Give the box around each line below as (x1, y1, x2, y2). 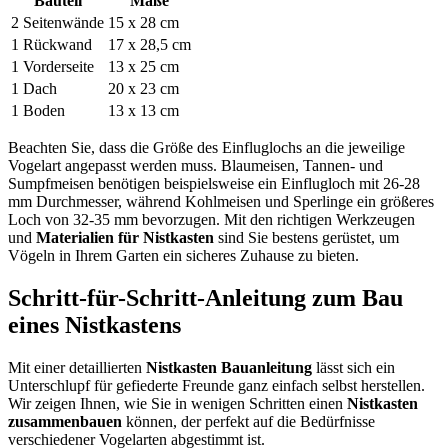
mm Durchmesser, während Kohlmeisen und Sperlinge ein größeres (8, 193, 434, 211)
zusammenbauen (8, 413, 122, 431)
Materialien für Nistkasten (36, 229, 214, 247)
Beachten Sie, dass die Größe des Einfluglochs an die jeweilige (8, 139, 405, 157)
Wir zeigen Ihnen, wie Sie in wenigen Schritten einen (8, 395, 347, 413)
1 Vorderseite (11, 58, 94, 76)
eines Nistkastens (8, 312, 181, 339)
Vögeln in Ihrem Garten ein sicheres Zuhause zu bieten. (8, 247, 359, 265)
